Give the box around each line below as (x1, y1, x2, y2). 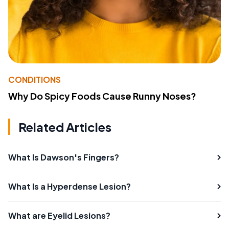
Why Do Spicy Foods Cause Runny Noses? (8, 89, 196, 102)
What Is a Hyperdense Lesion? (8, 180, 131, 192)
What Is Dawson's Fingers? (8, 151, 119, 163)
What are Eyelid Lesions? (8, 210, 110, 221)
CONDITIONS (8, 74, 61, 85)
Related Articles (18, 119, 111, 134)
